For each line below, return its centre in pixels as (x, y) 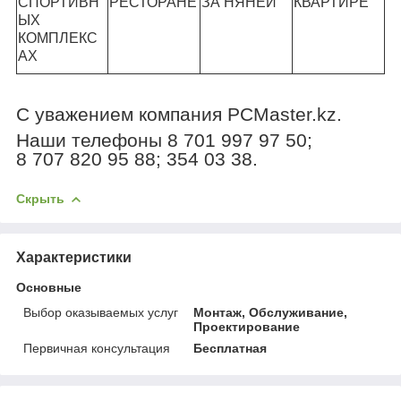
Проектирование (247, 326)
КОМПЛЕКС (58, 38)
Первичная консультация (97, 348)
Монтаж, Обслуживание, (271, 312)
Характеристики (74, 257)
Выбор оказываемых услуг (101, 312)
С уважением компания (122, 114)
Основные (49, 287)
